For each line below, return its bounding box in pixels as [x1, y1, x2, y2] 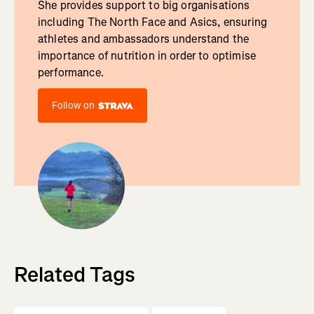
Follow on [51, 99, 95, 113]
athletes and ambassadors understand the [37, 32, 250, 47]
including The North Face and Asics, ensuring [37, 15, 268, 30]
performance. [37, 65, 104, 81]
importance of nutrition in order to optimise [37, 48, 257, 64]
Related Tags [14, 261, 135, 289]
